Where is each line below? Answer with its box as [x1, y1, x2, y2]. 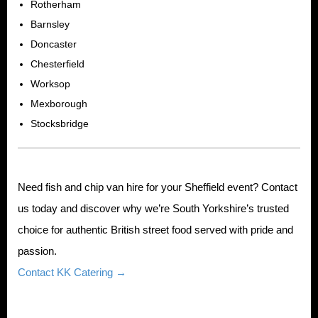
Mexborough [31, 97, 87, 109]
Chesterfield [31, 57, 84, 70]
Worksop [31, 77, 70, 89]
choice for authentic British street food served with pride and [18, 223, 293, 236]
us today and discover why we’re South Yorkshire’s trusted [18, 202, 289, 214]
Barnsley [31, 18, 70, 30]
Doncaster [31, 38, 77, 50]
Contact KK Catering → [18, 265, 126, 278]
